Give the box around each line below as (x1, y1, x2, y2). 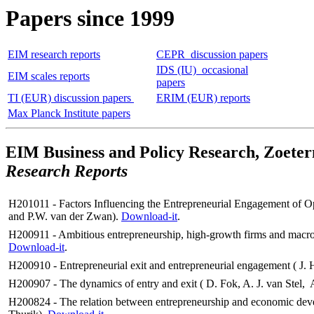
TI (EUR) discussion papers (8, 92, 134, 104)
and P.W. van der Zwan (8, 210, 112, 223)
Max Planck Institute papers (8, 107, 130, 120)
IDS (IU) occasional (156, 64, 248, 76)
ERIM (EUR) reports (156, 92, 250, 104)
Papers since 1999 (6, 6, 175, 31)
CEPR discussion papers (156, 48, 268, 61)
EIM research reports (8, 48, 100, 61)
